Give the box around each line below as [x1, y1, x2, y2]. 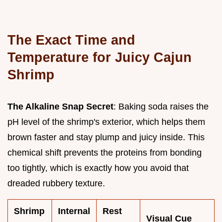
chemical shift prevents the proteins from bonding [7, 147, 202, 158]
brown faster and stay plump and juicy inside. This [7, 132, 205, 142]
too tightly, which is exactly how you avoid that [7, 163, 189, 173]
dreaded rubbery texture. [7, 178, 105, 188]
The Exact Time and [7, 32, 135, 48]
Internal [58, 206, 90, 216]
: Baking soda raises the [113, 101, 209, 111]
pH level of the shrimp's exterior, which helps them [7, 116, 205, 127]
